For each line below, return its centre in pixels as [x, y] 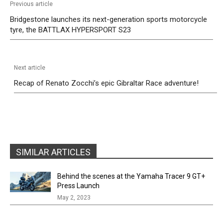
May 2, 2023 [74, 198]
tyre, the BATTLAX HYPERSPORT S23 [70, 30]
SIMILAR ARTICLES [53, 152]
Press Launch [78, 186]
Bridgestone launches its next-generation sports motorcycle [109, 20]
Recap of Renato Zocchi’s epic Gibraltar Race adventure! [107, 83]
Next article [30, 68]
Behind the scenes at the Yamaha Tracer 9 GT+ [131, 176]
